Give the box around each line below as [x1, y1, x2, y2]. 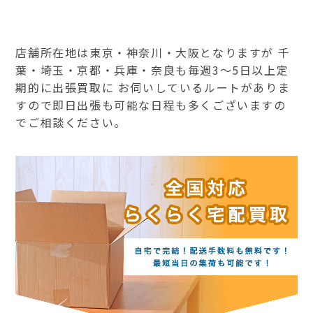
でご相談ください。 [15, 113, 126, 131]
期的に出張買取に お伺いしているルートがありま [15, 78, 291, 96]
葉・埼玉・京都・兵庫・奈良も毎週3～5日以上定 [15, 61, 289, 78]
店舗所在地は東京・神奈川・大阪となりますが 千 [15, 43, 291, 61]
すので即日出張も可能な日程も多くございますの [15, 96, 286, 113]
